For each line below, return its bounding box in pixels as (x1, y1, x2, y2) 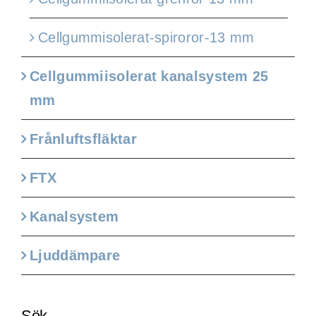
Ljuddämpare (30, 248, 121, 264)
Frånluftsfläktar (30, 131, 137, 147)
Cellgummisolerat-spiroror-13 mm (38, 30, 255, 46)
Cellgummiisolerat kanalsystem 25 (30, 68, 269, 85)
